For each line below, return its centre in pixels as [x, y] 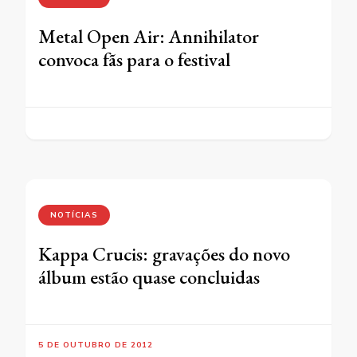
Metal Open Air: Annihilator [149, 37]
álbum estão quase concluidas [149, 277]
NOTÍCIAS [74, 215]
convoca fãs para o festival [134, 60]
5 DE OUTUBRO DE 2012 [96, 345]
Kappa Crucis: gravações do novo [164, 254]
